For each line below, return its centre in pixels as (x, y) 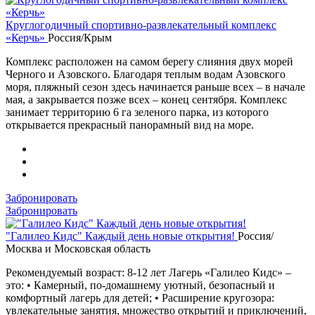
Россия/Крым (80, 37)
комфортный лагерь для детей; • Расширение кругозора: (140, 297)
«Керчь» (27, 37)
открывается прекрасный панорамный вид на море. (130, 124)
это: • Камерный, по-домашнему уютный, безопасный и (140, 285)
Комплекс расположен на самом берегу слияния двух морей (149, 61)
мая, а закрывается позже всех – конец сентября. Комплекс (146, 99)
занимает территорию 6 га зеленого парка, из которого (137, 112)
